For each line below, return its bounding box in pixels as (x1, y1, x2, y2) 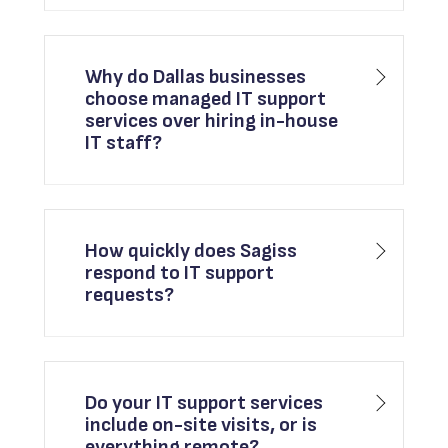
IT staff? (85, 131, 163, 156)
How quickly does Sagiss (85, 239, 298, 264)
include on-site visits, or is (85, 413, 318, 438)
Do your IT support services (85, 391, 324, 416)
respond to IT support (85, 261, 275, 286)
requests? (85, 283, 175, 308)
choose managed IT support (85, 87, 327, 112)
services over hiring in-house (85, 109, 339, 134)
